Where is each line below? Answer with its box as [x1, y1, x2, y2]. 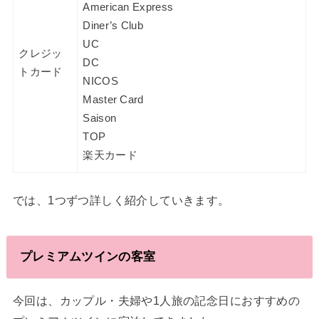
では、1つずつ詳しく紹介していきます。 [12, 194, 230, 207]
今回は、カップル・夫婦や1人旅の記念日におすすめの [12, 293, 300, 307]
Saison [83, 112, 117, 124]
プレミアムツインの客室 [19, 249, 156, 264]
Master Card [83, 93, 144, 105]
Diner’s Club [83, 19, 143, 31]
